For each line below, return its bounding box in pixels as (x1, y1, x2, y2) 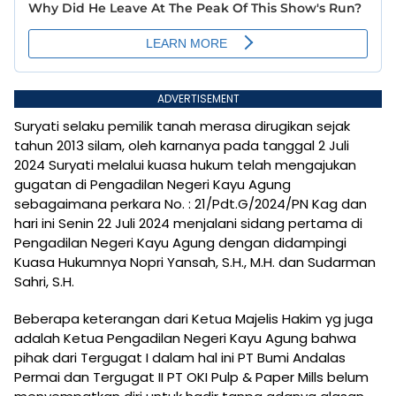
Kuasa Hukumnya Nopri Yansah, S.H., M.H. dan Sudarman (14, 253, 376, 272)
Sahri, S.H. (14, 272, 74, 292)
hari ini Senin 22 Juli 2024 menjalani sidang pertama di (14, 214, 362, 233)
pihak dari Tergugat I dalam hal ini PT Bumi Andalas (14, 348, 346, 368)
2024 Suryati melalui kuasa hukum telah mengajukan (14, 156, 356, 175)
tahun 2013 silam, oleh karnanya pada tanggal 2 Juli (14, 136, 349, 156)
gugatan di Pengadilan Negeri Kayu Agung (14, 175, 291, 194)
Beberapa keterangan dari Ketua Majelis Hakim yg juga (14, 309, 373, 329)
